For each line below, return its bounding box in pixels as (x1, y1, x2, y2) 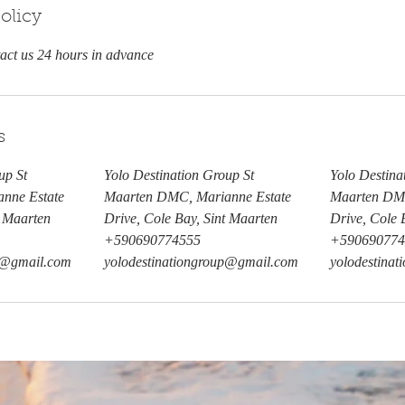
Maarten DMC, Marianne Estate (103, 189, 291, 205)
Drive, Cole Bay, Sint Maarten (103, 211, 278, 227)
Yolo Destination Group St (103, 167, 254, 184)
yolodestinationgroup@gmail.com (103, 254, 298, 270)
